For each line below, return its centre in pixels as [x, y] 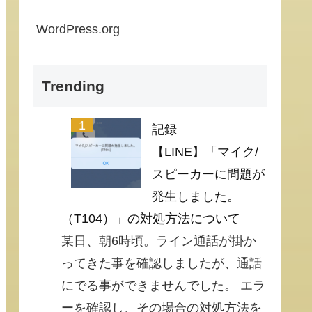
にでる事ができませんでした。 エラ [163, 286]
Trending [73, 86]
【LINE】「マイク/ [205, 152]
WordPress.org [78, 29]
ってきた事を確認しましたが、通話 [162, 264]
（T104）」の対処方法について [151, 219]
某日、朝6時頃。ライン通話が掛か [159, 241]
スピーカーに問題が [208, 174]
